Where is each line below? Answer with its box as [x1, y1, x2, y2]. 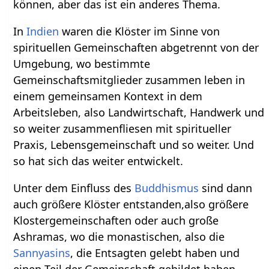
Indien [26, 23, 59, 38]
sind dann [199, 180, 253, 195]
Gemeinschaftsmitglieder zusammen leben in [13, 72, 246, 87]
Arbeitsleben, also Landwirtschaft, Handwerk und [13, 104, 265, 119]
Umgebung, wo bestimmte [13, 56, 151, 71]
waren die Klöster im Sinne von [59, 23, 220, 38]
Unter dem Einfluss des [13, 180, 135, 195]
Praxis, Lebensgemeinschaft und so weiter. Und [13, 137, 255, 152]
